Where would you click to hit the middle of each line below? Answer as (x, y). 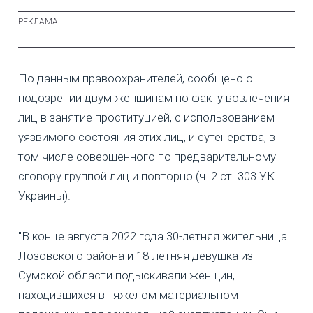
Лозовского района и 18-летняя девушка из (136, 255)
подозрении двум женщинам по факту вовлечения (154, 97)
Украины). (44, 195)
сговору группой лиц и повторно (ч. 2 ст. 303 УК (146, 176)
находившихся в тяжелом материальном (128, 294)
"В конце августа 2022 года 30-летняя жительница (153, 236)
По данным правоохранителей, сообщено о (136, 78)
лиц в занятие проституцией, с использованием (146, 117)
